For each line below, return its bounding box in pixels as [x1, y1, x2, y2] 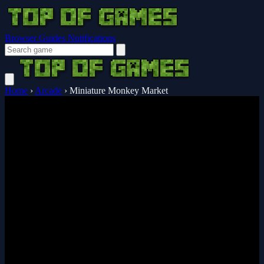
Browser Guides [5, 33, 68, 43]
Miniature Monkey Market [70, 85, 168, 95]
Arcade [35, 85, 62, 95]
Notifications [68, 33, 115, 43]
